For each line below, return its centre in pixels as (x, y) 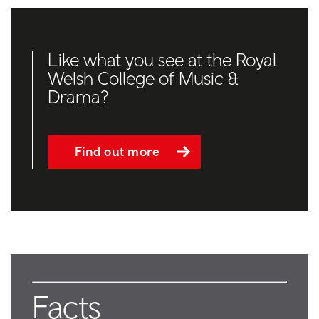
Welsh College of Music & (143, 78)
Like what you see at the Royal (162, 59)
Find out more (117, 151)
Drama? (78, 96)
